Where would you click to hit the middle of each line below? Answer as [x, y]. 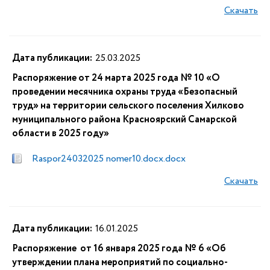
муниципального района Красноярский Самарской [124, 120]
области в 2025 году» [61, 133]
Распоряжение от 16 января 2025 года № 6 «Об [119, 249]
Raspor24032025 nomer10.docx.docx [109, 159]
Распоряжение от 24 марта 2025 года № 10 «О [116, 78]
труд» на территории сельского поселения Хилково [128, 106]
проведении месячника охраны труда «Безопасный [125, 92]
